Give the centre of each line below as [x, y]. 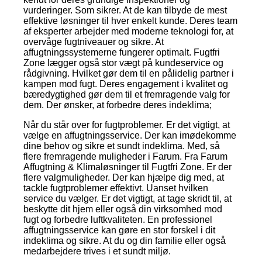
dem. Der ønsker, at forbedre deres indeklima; [118, 105]
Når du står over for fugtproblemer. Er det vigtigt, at [127, 125]
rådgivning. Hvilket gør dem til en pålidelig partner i [129, 73]
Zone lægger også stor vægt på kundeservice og [123, 63]
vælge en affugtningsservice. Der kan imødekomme [130, 135]
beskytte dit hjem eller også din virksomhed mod [123, 209]
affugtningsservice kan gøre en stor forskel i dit [119, 230]
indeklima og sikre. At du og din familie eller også [125, 240]
